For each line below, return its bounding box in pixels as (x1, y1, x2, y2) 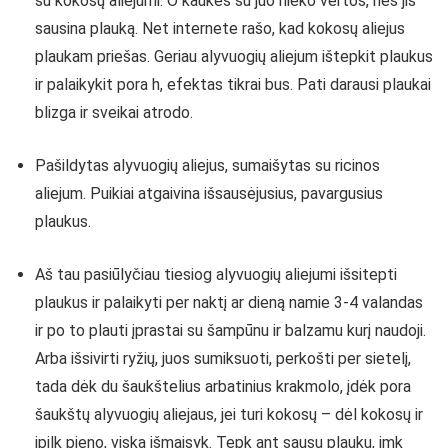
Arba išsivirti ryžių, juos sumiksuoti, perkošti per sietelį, (35, 349, 411, 368)
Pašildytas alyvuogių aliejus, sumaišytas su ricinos (35, 156, 380, 175)
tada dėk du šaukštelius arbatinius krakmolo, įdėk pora (35, 377, 411, 396)
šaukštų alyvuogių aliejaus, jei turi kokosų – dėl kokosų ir (35, 405, 423, 424)
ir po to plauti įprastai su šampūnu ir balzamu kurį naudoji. (35, 321, 426, 340)
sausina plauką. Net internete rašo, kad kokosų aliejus (35, 19, 405, 38)
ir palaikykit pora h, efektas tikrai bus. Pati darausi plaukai (35, 75, 431, 94)
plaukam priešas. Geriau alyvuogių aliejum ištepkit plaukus (35, 47, 433, 66)
